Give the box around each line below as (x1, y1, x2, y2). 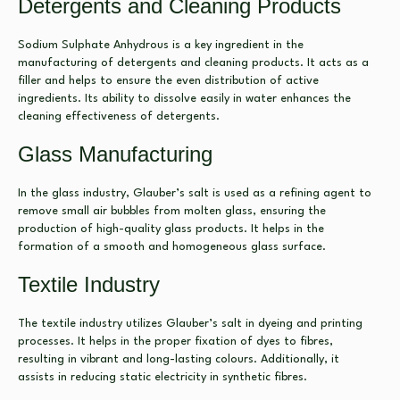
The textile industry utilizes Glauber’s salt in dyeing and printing (18, 318, 362, 330)
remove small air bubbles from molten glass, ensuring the (18, 205, 326, 218)
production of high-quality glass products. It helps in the (18, 223, 324, 236)
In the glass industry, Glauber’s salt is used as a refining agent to (18, 187, 371, 200)
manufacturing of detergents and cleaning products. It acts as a (18, 56, 369, 69)
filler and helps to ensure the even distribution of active (18, 74, 319, 87)
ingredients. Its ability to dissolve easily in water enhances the (18, 92, 351, 104)
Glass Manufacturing (18, 142, 212, 167)
